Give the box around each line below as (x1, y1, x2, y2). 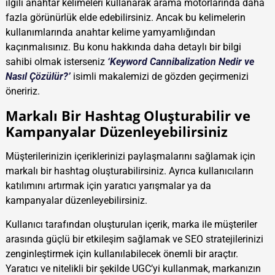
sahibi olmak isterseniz (5, 55, 107, 68)
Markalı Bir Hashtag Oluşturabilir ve (5, 106, 250, 125)
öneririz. (5, 85, 40, 97)
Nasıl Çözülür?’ (5, 70, 71, 82)
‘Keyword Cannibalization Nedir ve (107, 55, 254, 68)
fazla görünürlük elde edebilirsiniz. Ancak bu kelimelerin (5, 11, 246, 23)
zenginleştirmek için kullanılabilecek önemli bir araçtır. (5, 247, 238, 260)
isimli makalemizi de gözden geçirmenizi (70, 70, 249, 82)
